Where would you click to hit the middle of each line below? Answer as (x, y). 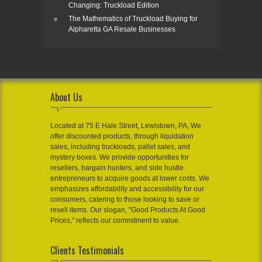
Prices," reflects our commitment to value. (115, 221)
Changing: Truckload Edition (114, 6)
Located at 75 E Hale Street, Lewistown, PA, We (126, 126)
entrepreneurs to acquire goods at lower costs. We (130, 179)
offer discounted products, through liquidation (122, 137)
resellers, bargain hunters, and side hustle (117, 168)
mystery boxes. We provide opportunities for (120, 158)
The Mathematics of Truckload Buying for (133, 19)
